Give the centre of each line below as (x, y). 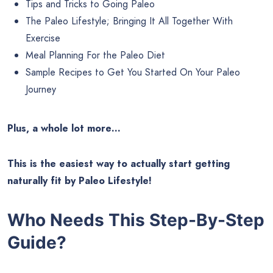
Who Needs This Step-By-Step (136, 220)
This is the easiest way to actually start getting (119, 163)
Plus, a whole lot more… (64, 128)
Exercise (43, 38)
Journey (41, 89)
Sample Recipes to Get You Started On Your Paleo (133, 72)
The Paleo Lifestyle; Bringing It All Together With (129, 21)
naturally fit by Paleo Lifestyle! (80, 180)
